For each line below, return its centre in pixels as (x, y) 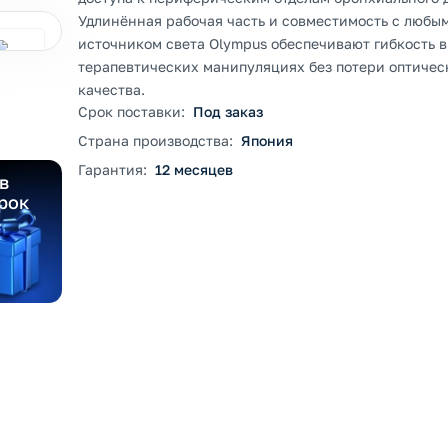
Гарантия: (112, 169)
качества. (111, 89)
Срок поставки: (131, 111)
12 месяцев (194, 169)
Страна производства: (155, 140)
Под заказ (228, 111)
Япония (267, 140)
